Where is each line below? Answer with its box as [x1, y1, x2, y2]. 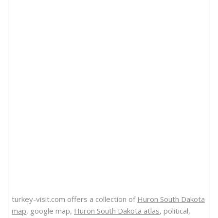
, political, [160, 206, 190, 216]
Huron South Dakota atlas [74, 206, 160, 216]
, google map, [26, 206, 74, 216]
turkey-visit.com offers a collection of [12, 194, 137, 204]
